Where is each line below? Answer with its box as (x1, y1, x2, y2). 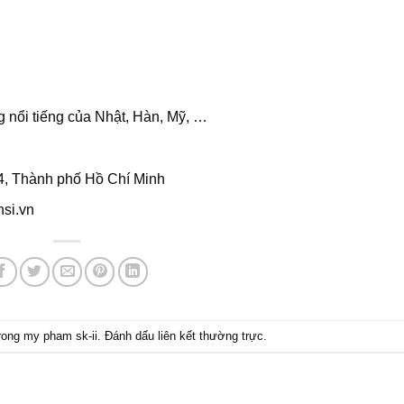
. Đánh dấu (97, 328, 158, 343)
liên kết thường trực (158, 328, 263, 343)
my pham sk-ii (23, 328, 97, 343)
